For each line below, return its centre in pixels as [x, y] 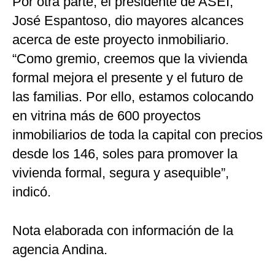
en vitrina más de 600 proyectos [107, 116]
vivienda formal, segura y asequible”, [121, 173]
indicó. [32, 192]
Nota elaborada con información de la [123, 231]
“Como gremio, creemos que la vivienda [130, 59]
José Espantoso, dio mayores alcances [128, 21]
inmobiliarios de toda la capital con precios [137, 135]
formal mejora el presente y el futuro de [128, 78]
